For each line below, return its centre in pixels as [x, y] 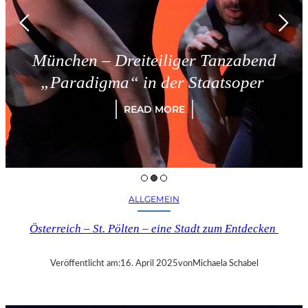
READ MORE [154, 109]
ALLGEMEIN [154, 199]
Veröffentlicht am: [85, 264]
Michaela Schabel [225, 264]
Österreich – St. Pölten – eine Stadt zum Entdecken [154, 229]
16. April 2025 [149, 264]
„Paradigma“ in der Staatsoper [154, 81]
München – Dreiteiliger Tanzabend [154, 59]
